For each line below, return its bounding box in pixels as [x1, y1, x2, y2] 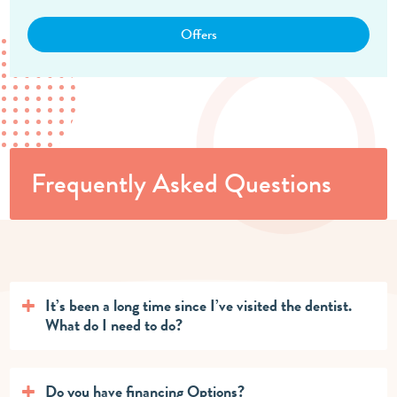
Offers [180, 23, 217, 44]
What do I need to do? [45, 313, 183, 337]
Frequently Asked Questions [31, 164, 332, 202]
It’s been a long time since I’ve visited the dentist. [45, 293, 353, 317]
